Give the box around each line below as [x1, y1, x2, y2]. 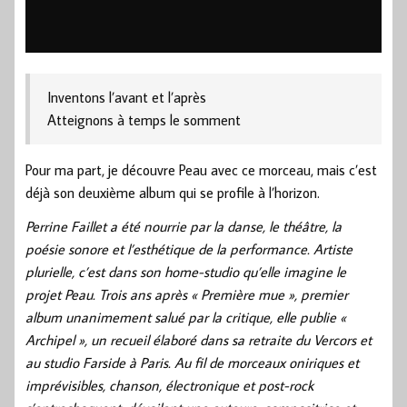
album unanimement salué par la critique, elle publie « [25, 307, 346, 326]
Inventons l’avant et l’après [47, 87, 207, 106]
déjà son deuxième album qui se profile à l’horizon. [25, 183, 320, 202]
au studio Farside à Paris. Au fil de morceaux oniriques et [25, 352, 359, 372]
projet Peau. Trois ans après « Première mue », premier [25, 284, 348, 303]
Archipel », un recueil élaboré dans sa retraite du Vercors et [25, 330, 372, 349]
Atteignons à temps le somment [47, 110, 242, 129]
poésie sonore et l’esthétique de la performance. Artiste [25, 239, 352, 258]
